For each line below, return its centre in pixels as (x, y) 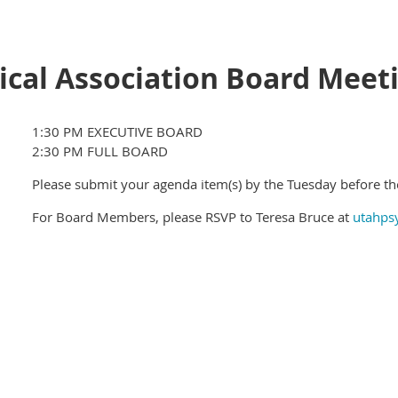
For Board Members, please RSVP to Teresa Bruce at (192, 217)
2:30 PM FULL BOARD (100, 151)
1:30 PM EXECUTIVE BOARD (117, 132)
